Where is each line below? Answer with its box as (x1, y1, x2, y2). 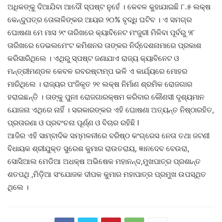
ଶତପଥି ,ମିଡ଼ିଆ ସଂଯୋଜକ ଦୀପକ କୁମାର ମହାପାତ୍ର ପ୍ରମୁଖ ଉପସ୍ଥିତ (7, 169, 206, 179)
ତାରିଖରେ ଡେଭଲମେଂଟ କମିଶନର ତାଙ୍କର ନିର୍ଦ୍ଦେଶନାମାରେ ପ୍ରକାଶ (7, 41, 201, 51)
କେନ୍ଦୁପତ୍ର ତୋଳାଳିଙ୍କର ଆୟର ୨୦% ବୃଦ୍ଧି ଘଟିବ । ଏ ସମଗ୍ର (7, 15, 192, 25)
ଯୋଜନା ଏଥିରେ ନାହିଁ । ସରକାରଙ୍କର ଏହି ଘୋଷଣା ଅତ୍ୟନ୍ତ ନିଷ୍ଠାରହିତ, (7, 105, 214, 115)
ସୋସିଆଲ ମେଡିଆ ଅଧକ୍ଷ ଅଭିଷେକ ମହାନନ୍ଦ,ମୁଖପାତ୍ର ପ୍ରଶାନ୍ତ (7, 157, 201, 166)
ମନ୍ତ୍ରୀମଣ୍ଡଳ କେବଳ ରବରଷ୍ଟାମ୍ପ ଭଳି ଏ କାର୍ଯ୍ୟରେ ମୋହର (7, 66, 187, 76)
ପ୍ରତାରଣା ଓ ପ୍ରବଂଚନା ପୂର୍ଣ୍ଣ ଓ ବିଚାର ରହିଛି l (7, 118, 139, 128)
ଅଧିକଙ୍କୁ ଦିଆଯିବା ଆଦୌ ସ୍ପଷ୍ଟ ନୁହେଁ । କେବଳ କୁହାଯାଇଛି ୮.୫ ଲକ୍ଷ (7, 2, 211, 12)
